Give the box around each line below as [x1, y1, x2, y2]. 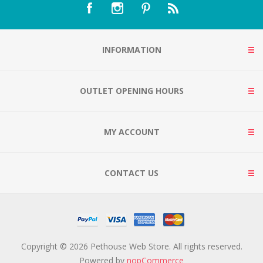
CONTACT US [104, 167, 159, 178]
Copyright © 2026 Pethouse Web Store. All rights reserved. [21, 240, 242, 252]
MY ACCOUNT [103, 126, 160, 137]
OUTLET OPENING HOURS [79, 85, 184, 96]
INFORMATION [102, 43, 161, 55]
